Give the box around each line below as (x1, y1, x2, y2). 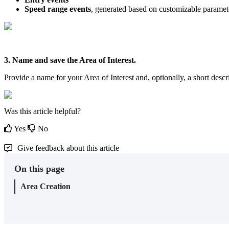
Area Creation (20, 181, 71, 191)
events (70, 4, 91, 13)
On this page (14, 163, 64, 174)
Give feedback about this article (17, 143, 119, 152)
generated (95, 4, 126, 13)
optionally (152, 73, 184, 82)
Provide (4, 73, 29, 82)
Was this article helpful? (4, 106, 81, 116)
